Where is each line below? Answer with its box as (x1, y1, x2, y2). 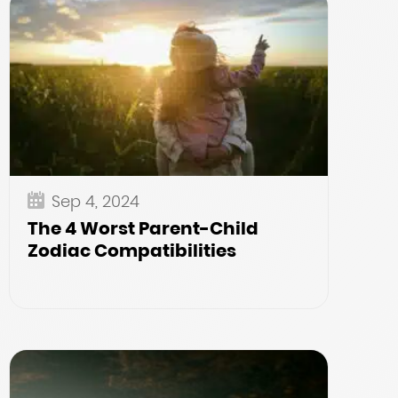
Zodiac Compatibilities (28, 238, 236, 263)
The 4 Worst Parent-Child (28, 216, 259, 241)
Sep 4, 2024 (52, 190, 139, 212)
